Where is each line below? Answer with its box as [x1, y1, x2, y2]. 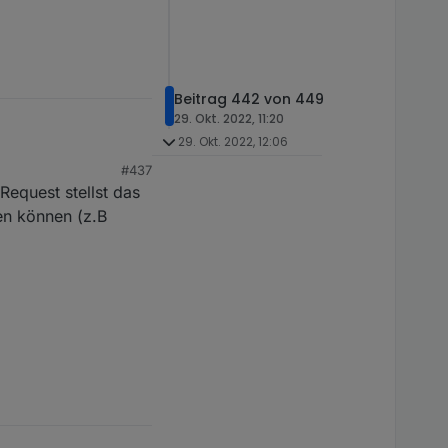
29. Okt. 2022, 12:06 [177, 133, 288, 151]
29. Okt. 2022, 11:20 [174, 109, 284, 127]
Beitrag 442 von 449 [174, 88, 324, 109]
